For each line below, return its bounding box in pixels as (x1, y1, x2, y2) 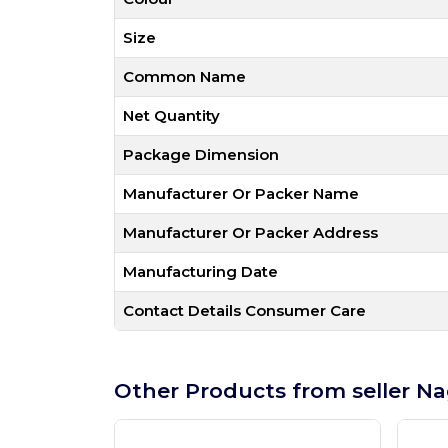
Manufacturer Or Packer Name (123, 184, 359, 203)
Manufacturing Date (123, 262, 278, 281)
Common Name (123, 67, 246, 86)
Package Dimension (123, 145, 279, 164)
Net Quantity (123, 106, 220, 125)
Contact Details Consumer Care (123, 301, 366, 320)
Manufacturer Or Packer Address (123, 223, 378, 242)
